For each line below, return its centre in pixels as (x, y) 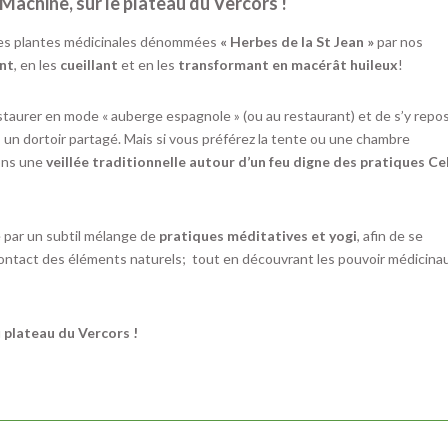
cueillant (89, 64)
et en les (148, 64)
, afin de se (390, 235)
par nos (399, 41)
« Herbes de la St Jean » (297, 41)
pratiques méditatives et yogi (258, 235)
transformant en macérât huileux (288, 64)
